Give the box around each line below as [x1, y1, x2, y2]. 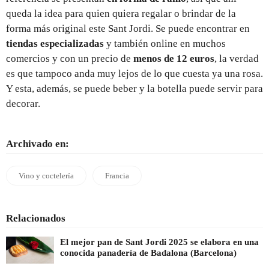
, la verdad [214, 52, 259, 64]
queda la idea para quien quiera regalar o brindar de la [6, 7, 236, 19]
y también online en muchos [104, 37, 226, 49]
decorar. [6, 97, 40, 109]
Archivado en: [6, 138, 69, 150]
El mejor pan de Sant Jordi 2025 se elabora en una [60, 237, 259, 247]
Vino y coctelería [19, 171, 74, 180]
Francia [105, 171, 129, 180]
